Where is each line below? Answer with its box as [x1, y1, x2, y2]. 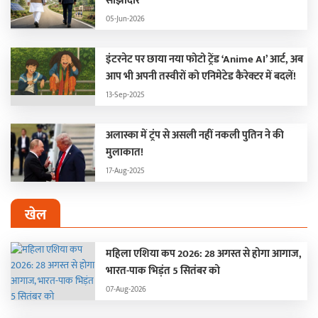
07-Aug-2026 [106, 283, 147, 296]
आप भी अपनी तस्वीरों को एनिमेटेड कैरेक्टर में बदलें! [106, 67, 297, 85]
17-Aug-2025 [106, 164, 146, 177]
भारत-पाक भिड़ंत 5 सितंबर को [106, 261, 221, 280]
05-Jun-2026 [106, 12, 146, 26]
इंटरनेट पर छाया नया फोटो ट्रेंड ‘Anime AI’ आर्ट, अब [106, 50, 304, 68]
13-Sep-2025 [106, 88, 146, 102]
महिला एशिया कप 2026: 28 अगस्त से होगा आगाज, [106, 244, 302, 263]
